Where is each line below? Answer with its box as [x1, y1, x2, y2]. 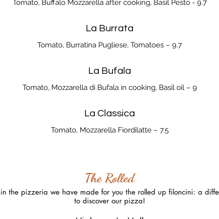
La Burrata [86, 23, 133, 33]
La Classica [84, 108, 135, 118]
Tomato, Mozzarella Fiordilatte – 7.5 [50, 125, 169, 134]
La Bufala [88, 66, 131, 76]
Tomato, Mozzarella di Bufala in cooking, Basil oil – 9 [22, 83, 197, 92]
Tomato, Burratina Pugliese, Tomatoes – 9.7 [37, 40, 182, 49]
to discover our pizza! [74, 196, 145, 205]
